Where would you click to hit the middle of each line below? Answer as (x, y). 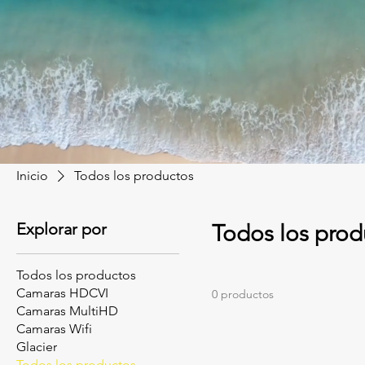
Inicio (32, 176)
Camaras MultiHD (67, 311)
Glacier (37, 347)
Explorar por (62, 229)
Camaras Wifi (54, 329)
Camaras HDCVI (62, 293)
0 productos (243, 294)
